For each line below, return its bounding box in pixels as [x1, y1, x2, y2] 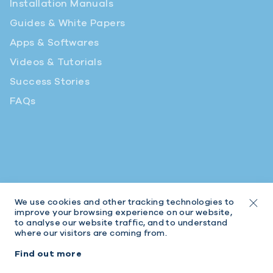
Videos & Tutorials [10, 57, 102, 68]
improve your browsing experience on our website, [15, 208, 233, 217]
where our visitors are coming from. [15, 229, 167, 238]
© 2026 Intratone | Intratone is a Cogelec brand [34, 247, 239, 257]
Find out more [15, 250, 82, 258]
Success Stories [10, 77, 90, 87]
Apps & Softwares [10, 38, 99, 48]
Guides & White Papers [10, 18, 126, 29]
